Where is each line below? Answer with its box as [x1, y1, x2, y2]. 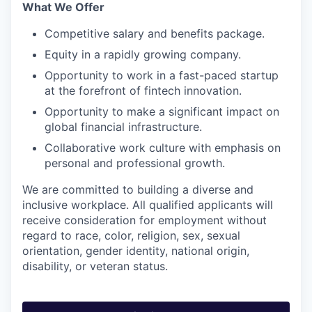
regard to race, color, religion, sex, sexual [22, 228, 240, 242]
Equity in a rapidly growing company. [45, 47, 241, 61]
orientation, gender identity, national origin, [22, 244, 249, 258]
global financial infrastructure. [45, 120, 202, 134]
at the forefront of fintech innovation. [45, 84, 242, 97]
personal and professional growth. [45, 156, 225, 170]
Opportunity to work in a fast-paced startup [45, 68, 279, 82]
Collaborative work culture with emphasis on [45, 141, 281, 155]
